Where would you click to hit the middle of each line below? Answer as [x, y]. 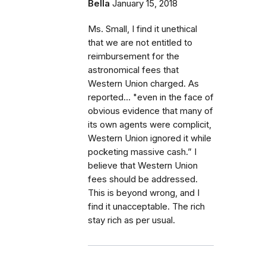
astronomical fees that [133, 70]
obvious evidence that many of [151, 111]
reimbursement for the [134, 56]
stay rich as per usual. [132, 220]
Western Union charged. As [143, 83]
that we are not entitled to [140, 42]
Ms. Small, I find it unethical [142, 29]
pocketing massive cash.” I [142, 152]
